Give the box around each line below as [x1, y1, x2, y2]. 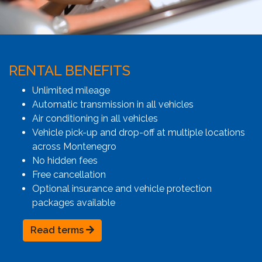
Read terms [30, 225, 86, 236]
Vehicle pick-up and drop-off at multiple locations [32, 127, 245, 139]
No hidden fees [32, 155, 98, 167]
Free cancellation [32, 169, 106, 181]
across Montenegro [32, 141, 116, 153]
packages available [32, 197, 115, 209]
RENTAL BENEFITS [9, 62, 130, 80]
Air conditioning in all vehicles [32, 113, 158, 125]
